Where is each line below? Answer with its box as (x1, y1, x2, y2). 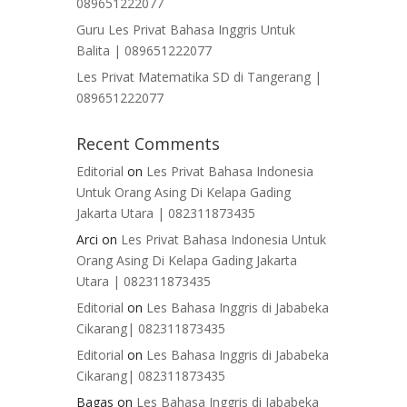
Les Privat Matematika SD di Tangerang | (76, 68, 322, 86)
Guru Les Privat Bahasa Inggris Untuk (76, 21, 295, 39)
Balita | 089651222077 (76, 42, 212, 60)
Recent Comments (76, 133, 220, 155)
